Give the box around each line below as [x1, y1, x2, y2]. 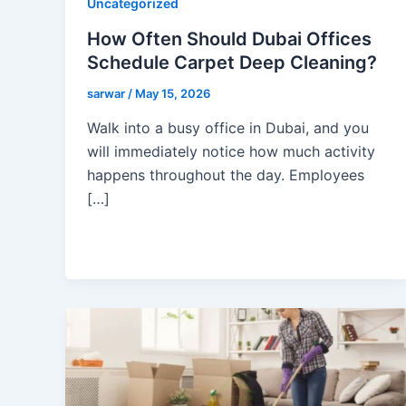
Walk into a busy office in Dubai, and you [87, 118, 369, 137]
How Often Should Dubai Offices [87, 28, 372, 51]
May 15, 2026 [135, 86, 210, 101]
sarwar [87, 86, 128, 101]
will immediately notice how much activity [87, 141, 375, 160]
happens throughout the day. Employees [87, 165, 364, 184]
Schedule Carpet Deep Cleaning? [87, 52, 377, 74]
